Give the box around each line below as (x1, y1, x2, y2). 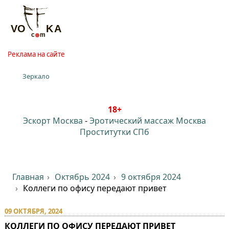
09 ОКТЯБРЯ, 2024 (4, 206, 62, 216)
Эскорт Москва (23, 114, 83, 126)
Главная (12, 171, 44, 182)
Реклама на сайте (7, 49, 65, 59)
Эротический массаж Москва (89, 114, 206, 126)
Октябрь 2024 (55, 171, 110, 182)
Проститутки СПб (80, 126, 149, 138)
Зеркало (22, 71, 50, 81)
